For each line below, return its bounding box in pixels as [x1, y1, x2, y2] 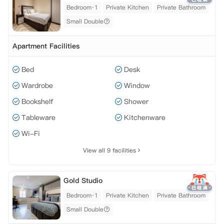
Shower [124, 96, 148, 106]
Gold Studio [63, 175, 102, 185]
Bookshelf [21, 96, 53, 106]
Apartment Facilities [12, 41, 79, 51]
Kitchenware [124, 112, 165, 122]
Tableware [21, 112, 55, 122]
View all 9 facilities [83, 146, 136, 154]
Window [124, 80, 150, 90]
